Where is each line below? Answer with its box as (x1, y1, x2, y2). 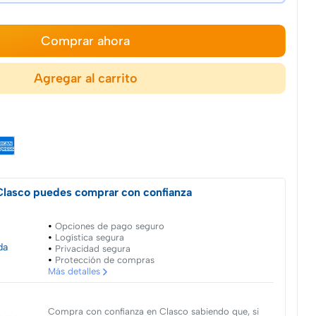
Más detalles (47, 266, 100, 277)
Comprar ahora (41, 32, 130, 48)
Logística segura (54, 232, 124, 243)
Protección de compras (54, 255, 154, 266)
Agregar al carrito (33, 71, 138, 86)
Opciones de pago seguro (54, 221, 164, 232)
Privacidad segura (54, 243, 130, 255)
